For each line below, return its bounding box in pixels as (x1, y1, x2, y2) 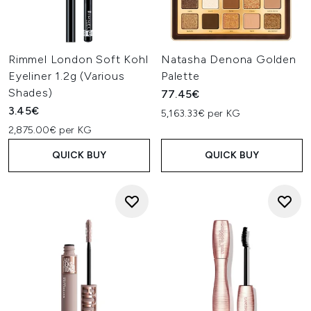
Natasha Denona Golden (161, 53, 296, 66)
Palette (161, 69, 200, 83)
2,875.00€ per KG (8, 124, 92, 136)
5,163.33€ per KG (161, 108, 240, 119)
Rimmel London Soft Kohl (8, 53, 149, 66)
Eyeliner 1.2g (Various (8, 69, 125, 83)
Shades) (8, 86, 53, 99)
